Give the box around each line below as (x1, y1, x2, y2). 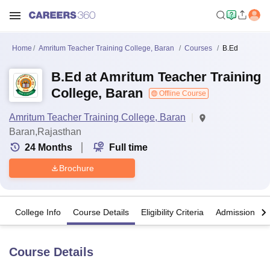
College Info (15, 207, 61, 218)
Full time (109, 142, 148, 152)
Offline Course (157, 89, 206, 98)
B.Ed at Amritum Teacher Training (51, 69, 261, 84)
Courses (184, 44, 212, 52)
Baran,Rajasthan (9, 127, 81, 137)
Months (38, 142, 72, 152)
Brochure (58, 163, 94, 173)
